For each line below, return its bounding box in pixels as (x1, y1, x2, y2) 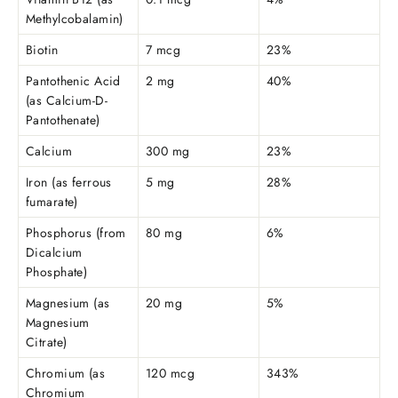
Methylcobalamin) (26, 10, 123, 28)
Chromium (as (26, 364, 106, 383)
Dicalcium (26, 243, 83, 262)
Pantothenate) (26, 111, 100, 130)
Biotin (26, 41, 59, 60)
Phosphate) (26, 263, 88, 282)
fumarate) (26, 193, 78, 211)
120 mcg (146, 364, 195, 383)
